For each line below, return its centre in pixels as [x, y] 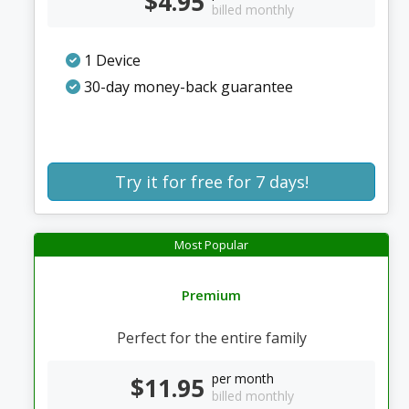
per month [242, 378]
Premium [211, 295]
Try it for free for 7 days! [211, 182]
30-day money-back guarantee [186, 87]
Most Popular [211, 245]
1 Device [110, 60]
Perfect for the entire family [211, 338]
